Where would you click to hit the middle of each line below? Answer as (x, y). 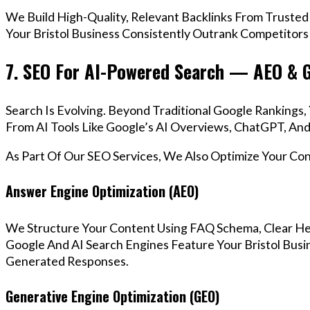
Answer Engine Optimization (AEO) (102, 191)
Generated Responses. (67, 261)
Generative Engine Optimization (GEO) (112, 297)
